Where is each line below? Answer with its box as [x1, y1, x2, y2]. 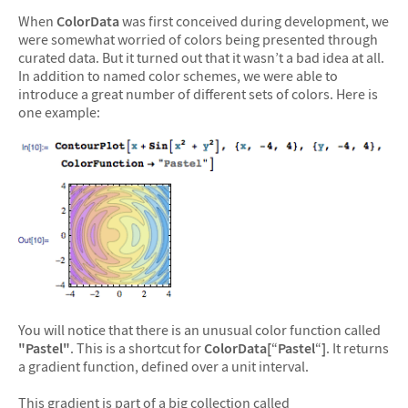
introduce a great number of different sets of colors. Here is [18, 84, 378, 103]
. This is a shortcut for [70, 339, 204, 358]
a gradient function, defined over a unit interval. [18, 357, 309, 376]
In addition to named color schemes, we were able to [18, 66, 338, 85]
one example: [18, 102, 100, 121]
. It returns [326, 339, 389, 358]
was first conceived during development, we [119, 11, 389, 30]
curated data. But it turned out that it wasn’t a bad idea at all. [18, 47, 384, 66]
